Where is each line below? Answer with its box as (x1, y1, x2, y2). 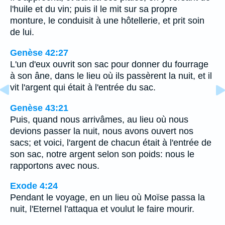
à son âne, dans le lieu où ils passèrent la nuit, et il (10, 70, 212, 81)
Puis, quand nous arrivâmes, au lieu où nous (10, 114, 188, 125)
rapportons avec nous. (10, 160, 99, 171)
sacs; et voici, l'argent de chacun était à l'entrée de (10, 137, 211, 148)
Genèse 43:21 (10, 102, 68, 113)
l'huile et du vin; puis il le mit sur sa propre (10, 4, 177, 15)
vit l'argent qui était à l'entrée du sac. (10, 82, 156, 92)
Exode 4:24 (10, 181, 58, 191)
